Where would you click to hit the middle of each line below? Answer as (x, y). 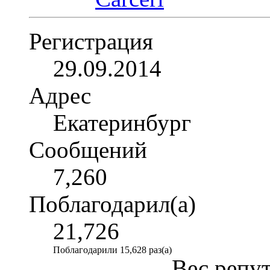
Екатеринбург (122, 122)
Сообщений (88, 149)
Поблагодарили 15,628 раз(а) (112, 250)
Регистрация (91, 41)
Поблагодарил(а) (112, 204)
